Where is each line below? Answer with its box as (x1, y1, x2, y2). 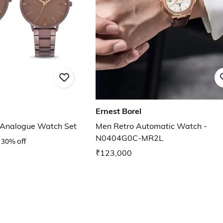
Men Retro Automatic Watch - (96, 121, 207, 131)
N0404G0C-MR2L (96, 133, 163, 143)
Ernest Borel (96, 106, 141, 116)
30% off (1, 136, 26, 146)
